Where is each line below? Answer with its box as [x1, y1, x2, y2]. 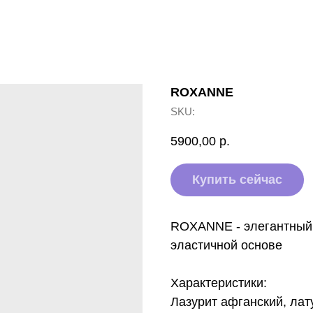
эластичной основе [170, 238, 282, 253]
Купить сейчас [192, 173, 282, 187]
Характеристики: [170, 276, 267, 291]
